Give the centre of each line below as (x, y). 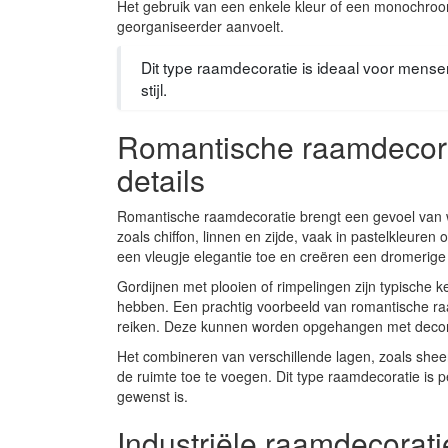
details (161, 179)
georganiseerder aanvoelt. (200, 25)
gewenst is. (152, 395)
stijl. (154, 88)
